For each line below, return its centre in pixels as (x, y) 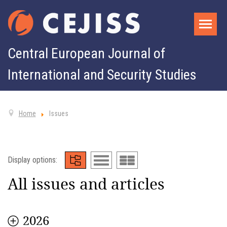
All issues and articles (86, 184)
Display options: (32, 160)
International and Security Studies (102, 75)
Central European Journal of (86, 53)
